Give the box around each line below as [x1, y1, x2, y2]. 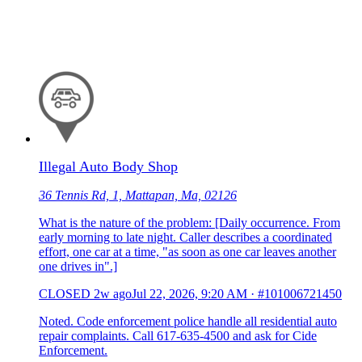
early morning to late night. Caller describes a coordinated [39, 230, 332, 245]
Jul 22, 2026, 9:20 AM [132, 287, 247, 301]
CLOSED [39, 287, 90, 301]
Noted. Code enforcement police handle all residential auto [39, 314, 337, 329]
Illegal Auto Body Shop [39, 158, 178, 175]
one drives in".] [39, 259, 117, 274]
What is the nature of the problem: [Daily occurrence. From [39, 216, 340, 230]
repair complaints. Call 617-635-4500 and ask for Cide [39, 329, 317, 343]
